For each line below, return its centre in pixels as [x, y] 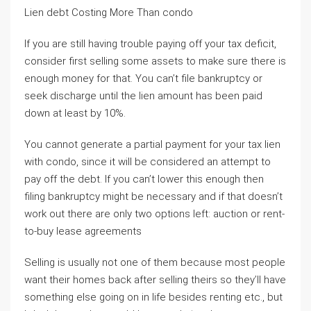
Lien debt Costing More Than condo [109, 12]
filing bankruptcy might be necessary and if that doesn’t [153, 196]
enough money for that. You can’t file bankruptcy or [143, 78]
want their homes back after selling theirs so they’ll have [155, 279]
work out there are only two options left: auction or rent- [154, 213]
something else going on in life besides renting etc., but [153, 297]
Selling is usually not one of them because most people [155, 262]
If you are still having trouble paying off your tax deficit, [150, 43]
